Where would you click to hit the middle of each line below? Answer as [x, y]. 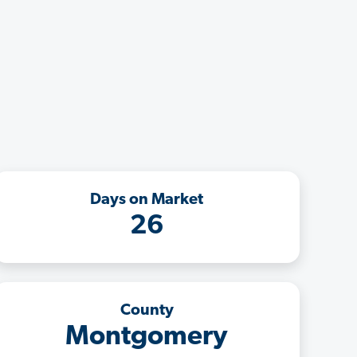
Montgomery [147, 337]
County [147, 310]
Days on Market [147, 200]
